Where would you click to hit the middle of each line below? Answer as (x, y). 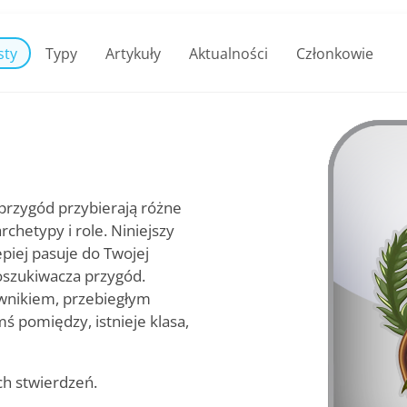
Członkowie (334, 53)
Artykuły (133, 53)
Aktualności (228, 53)
